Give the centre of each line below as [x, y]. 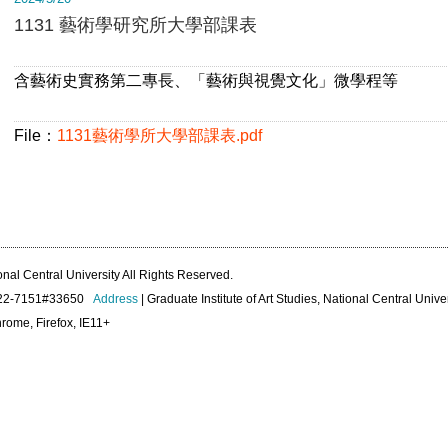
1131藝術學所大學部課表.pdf [159, 136]
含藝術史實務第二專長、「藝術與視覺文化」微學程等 [206, 81]
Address [115, 299]
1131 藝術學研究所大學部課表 [135, 25]
